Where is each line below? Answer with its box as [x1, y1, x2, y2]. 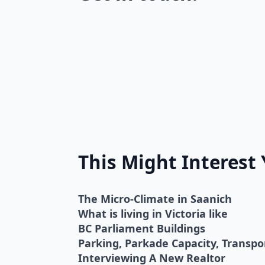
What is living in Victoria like [78, 206, 228, 221]
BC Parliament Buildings [78, 221, 205, 235]
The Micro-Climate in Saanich [78, 191, 232, 206]
